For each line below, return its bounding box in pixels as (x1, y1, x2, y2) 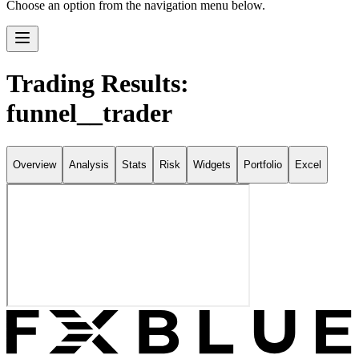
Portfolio (244, 159, 282, 171)
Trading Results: (6, 69, 189, 99)
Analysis (69, 159, 109, 171)
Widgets (193, 159, 231, 171)
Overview (13, 159, 56, 171)
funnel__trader (6, 99, 172, 128)
